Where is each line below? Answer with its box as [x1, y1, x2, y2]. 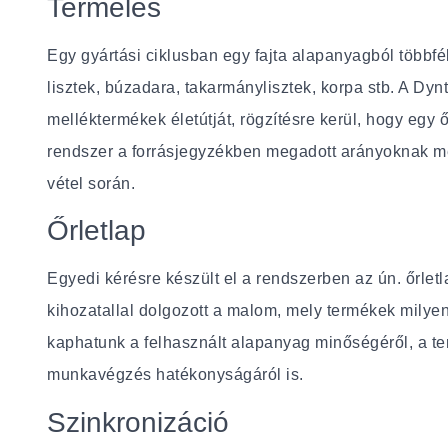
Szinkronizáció [47, 406, 230, 438]
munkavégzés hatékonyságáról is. [47, 366, 304, 384]
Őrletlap [47, 215, 147, 247]
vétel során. [47, 174, 136, 192]
